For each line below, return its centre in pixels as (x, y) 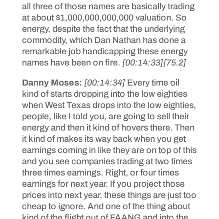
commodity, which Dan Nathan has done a (104, 40)
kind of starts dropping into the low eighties (104, 94)
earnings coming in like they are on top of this (109, 150)
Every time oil (153, 82)
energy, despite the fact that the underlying (103, 29)
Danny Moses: (53, 82)
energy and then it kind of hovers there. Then (108, 127)
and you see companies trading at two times (107, 161)
